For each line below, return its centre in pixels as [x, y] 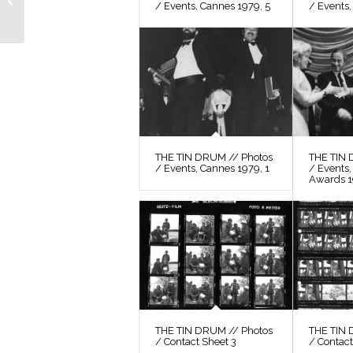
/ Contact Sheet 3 [196, 342]
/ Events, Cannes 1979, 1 [212, 169]
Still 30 [43, 16]
